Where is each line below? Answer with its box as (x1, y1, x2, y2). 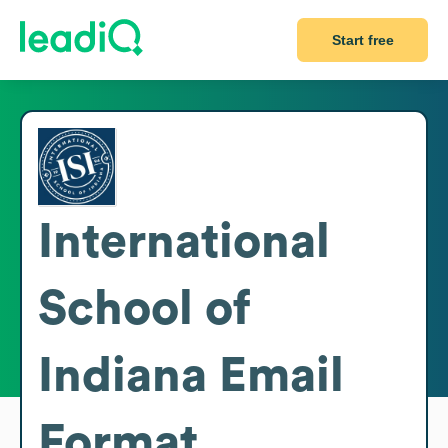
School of (38, 284, 250, 333)
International (38, 217, 330, 266)
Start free (331, 32, 394, 48)
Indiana (38, 351, 207, 400)
